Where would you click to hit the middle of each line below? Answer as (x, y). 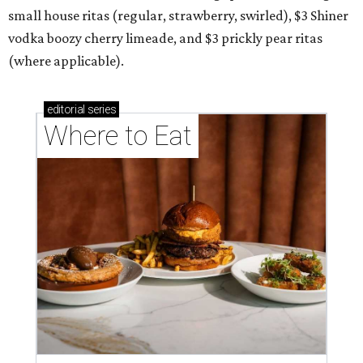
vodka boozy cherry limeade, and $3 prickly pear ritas (165, 38)
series (100, 109)
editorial (66, 109)
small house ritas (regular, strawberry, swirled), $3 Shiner (178, 15)
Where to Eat (118, 135)
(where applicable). (66, 60)
